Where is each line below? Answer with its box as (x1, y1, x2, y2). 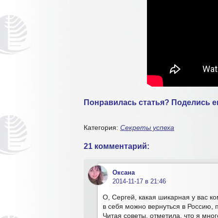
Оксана (112, 169, 135, 177)
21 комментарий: (84, 141, 149, 150)
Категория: (84, 124, 120, 132)
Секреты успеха (120, 124, 174, 132)
